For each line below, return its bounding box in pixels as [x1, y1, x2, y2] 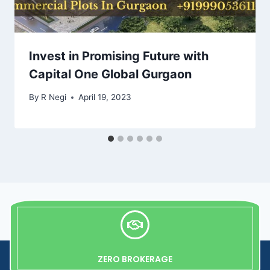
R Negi [41, 92, 67, 102]
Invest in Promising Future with [29, 48, 209, 63]
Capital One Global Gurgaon [29, 66, 192, 81]
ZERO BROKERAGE [98, 253, 172, 266]
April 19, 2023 [78, 92, 132, 102]
